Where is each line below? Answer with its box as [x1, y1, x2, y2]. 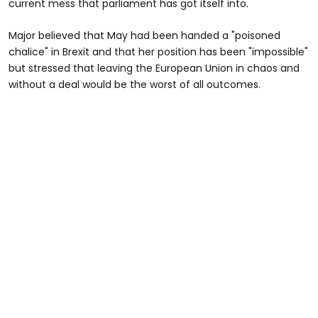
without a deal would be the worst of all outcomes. [9, 77, 261, 92]
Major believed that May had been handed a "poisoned [9, 28, 280, 43]
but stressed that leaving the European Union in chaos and [9, 60, 300, 75]
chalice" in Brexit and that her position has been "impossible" [9, 44, 308, 59]
